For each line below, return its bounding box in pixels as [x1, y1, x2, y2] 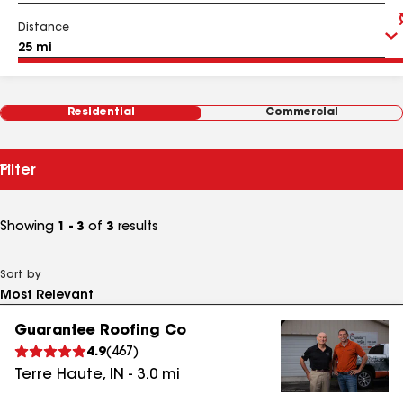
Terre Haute [14, 368, 103, 382]
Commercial [265, 107, 338, 118]
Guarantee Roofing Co [14, 324, 186, 338]
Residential [67, 107, 135, 118]
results [114, 221, 158, 234]
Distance [18, 22, 69, 33]
